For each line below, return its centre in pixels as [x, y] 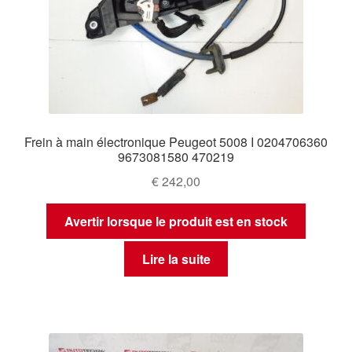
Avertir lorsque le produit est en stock [176, 221]
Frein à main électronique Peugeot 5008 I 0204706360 [176, 142]
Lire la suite [176, 259]
